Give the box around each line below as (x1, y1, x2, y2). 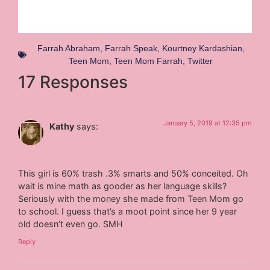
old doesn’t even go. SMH (18, 218, 124, 229)
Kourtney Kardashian (162, 43, 242, 54)
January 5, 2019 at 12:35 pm (163, 119, 252, 128)
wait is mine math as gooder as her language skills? (18, 180, 227, 191)
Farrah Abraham (37, 43, 100, 54)
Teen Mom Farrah (114, 56, 183, 66)
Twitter (187, 56, 213, 66)
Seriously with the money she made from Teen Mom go (18, 193, 244, 204)
